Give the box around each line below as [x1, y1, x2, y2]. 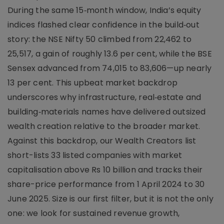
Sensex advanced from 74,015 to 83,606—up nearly [7, 62, 212, 74]
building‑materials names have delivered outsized [7, 105, 206, 117]
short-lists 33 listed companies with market [7, 149, 182, 161]
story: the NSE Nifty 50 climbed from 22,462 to [7, 33, 192, 45]
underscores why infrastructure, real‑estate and [7, 91, 201, 103]
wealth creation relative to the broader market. [7, 120, 200, 132]
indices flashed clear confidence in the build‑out [7, 18, 199, 30]
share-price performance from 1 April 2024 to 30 [7, 178, 205, 190]
